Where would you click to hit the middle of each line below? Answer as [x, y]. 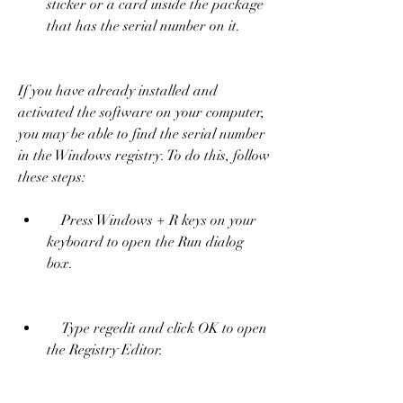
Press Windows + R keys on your [54, 220]
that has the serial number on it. [143, 26]
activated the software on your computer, [141, 112]
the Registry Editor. [105, 349]
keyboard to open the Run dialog [145, 242]
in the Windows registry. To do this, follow [144, 155]
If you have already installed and [118, 90]
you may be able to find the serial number [142, 134]
